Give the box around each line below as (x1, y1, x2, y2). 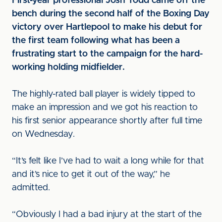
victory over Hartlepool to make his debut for (12, 23, 202, 32)
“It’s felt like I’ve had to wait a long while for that (12, 157, 204, 166)
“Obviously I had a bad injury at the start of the (12, 210, 202, 219)
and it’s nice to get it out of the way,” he (12, 170, 170, 179)
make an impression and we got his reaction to (12, 103, 198, 112)
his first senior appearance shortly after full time (12, 116, 202, 125)
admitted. (12, 183, 50, 192)
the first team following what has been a (12, 36, 180, 45)
